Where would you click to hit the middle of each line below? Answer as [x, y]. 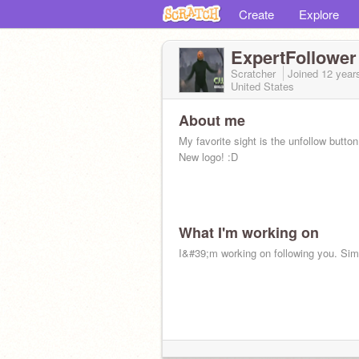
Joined [305, 73]
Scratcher [255, 73]
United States [262, 86]
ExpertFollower [294, 57]
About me [212, 120]
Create [256, 14]
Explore [319, 14]
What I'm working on [249, 232]
